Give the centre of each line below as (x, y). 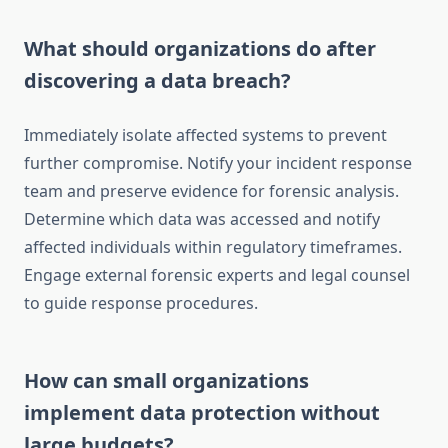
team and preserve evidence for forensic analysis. (211, 191)
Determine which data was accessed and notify (202, 219)
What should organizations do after (200, 49)
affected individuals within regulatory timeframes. (213, 247)
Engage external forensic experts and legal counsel (217, 275)
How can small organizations (166, 381)
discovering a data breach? (157, 81)
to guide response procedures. (141, 303)
